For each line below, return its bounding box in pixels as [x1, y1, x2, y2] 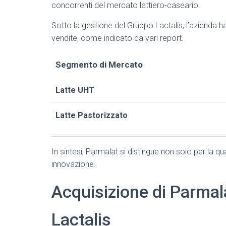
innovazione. [51, 159, 96, 169]
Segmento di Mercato [55, 60, 143, 70]
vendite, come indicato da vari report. [51, 33, 184, 43]
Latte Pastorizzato [55, 110, 128, 120]
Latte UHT [55, 85, 94, 95]
